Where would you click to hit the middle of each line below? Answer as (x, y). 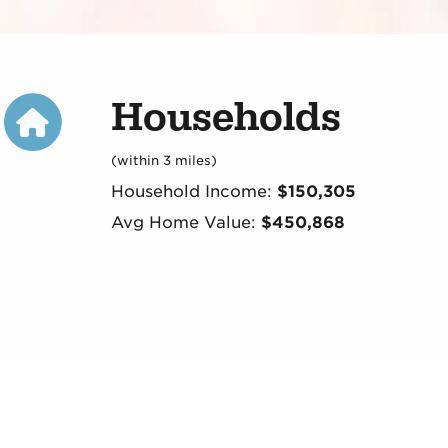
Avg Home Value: (185, 223)
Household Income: (193, 192)
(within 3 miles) (163, 161)
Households (225, 117)
